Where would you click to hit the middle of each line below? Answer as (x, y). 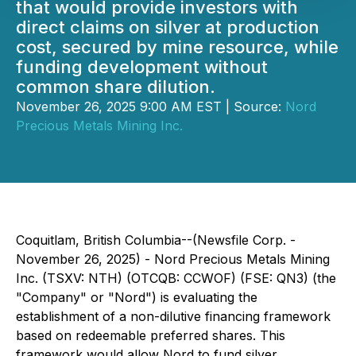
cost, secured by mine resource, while (177, 47)
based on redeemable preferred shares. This (151, 335)
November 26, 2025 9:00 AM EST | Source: (151, 106)
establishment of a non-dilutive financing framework (173, 316)
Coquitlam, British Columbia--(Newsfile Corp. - (156, 240)
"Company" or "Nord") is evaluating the (137, 297)
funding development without (142, 67)
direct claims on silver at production (168, 27)
